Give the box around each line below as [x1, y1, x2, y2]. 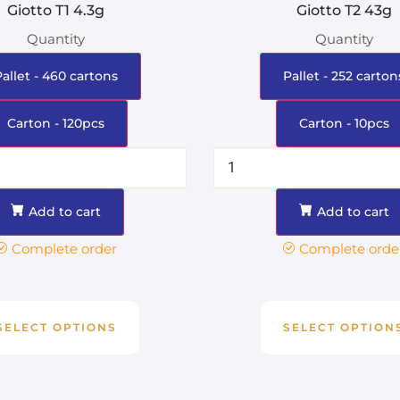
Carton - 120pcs [7, 114, 105, 131]
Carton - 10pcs [298, 114, 389, 131]
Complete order [11, 239, 117, 257]
